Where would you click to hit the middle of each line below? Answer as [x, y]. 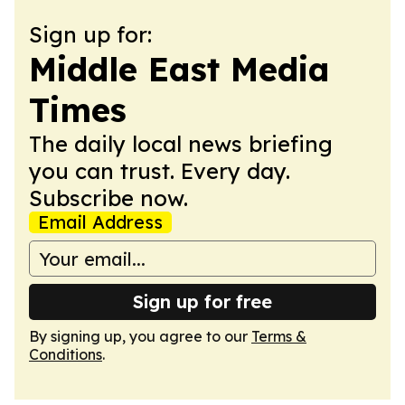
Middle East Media [179, 69]
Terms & [279, 336]
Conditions [66, 354]
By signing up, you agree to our [140, 336]
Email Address [100, 222]
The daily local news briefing [181, 144]
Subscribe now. [108, 198]
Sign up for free [202, 301]
